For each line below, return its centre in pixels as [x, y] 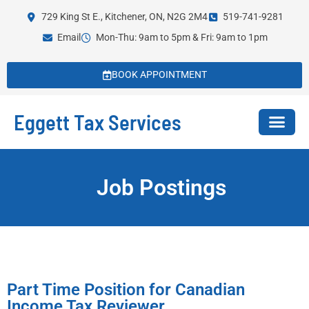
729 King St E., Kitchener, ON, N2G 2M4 [124, 17]
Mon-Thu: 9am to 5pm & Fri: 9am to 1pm [182, 38]
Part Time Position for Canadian [126, 289]
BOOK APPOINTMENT [159, 75]
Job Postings [161, 187]
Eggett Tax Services [98, 122]
